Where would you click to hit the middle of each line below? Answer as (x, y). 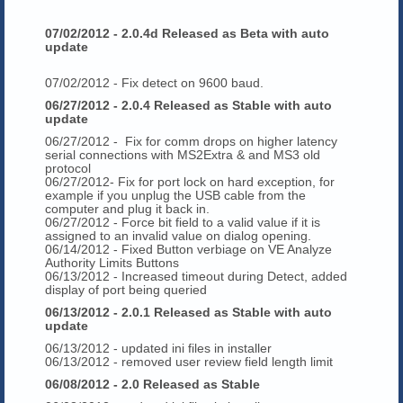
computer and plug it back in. (127, 208)
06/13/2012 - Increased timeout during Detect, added (196, 276)
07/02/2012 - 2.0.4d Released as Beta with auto (187, 33)
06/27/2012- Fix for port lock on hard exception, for (190, 181)
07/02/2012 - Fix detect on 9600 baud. (154, 82)
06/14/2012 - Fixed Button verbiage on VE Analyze (188, 249)
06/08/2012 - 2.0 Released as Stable (152, 384)
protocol (68, 168)
